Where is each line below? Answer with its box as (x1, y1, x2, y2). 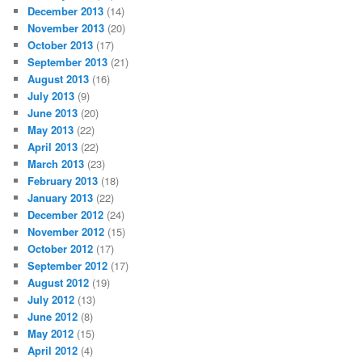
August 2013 (27, 70, 90, 86)
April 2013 (27, 138, 78, 154)
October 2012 (27, 240, 94, 256)
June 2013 (27, 104, 78, 120)
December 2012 (27, 206, 104, 222)
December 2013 (27, 2, 104, 19)
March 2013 (27, 155, 85, 171)
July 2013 (27, 87, 75, 103)
